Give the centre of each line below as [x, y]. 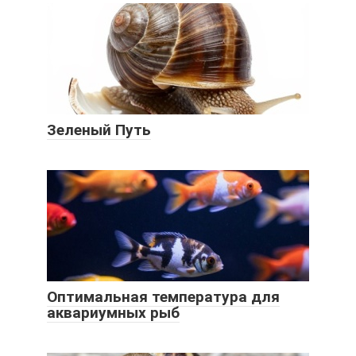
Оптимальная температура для [163, 296]
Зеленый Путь [99, 130]
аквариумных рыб [113, 312]
